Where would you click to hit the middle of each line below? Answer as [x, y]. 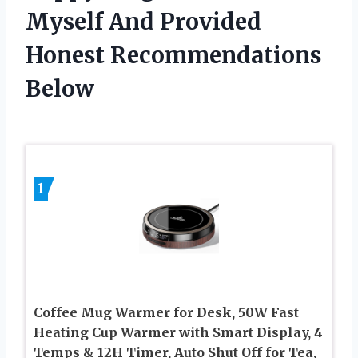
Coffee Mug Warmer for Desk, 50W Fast [166, 313]
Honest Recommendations [173, 56]
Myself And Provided [143, 22]
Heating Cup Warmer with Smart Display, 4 [178, 333]
